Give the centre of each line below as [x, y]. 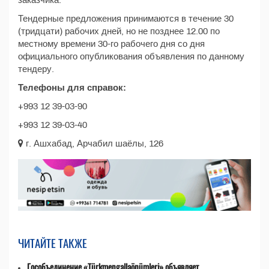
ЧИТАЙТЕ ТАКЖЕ [53, 243]
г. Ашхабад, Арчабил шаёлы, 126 [93, 144]
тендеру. [36, 69]
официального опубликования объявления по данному [131, 56]
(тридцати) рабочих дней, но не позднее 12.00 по [119, 31]
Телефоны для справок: [72, 88]
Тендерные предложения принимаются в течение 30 [126, 19]
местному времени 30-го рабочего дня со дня [111, 44]
